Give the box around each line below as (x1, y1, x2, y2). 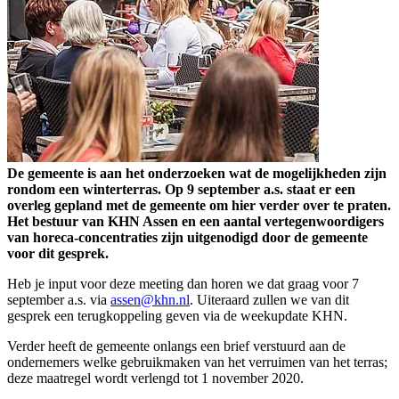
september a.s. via (7, 292, 110, 308)
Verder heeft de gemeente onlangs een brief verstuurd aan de (7, 338, 346, 354)
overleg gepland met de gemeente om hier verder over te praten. (7, 198, 391, 214)
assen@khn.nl (110, 292, 190, 308)
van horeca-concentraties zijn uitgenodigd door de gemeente (7, 230, 368, 246)
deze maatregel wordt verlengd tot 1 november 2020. (7, 370, 304, 387)
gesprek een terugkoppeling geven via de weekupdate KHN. (7, 308, 347, 324)
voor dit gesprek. (7, 246, 109, 262)
